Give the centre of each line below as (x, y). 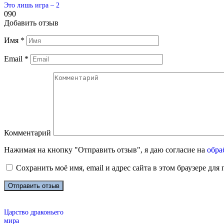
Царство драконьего (34, 212)
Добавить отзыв (31, 22)
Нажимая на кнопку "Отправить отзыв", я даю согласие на (105, 149)
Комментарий (27, 132)
